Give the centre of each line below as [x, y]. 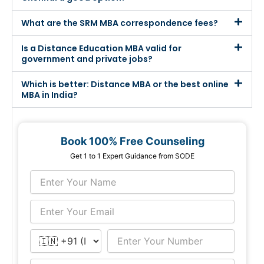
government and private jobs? [87, 59]
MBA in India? [49, 95]
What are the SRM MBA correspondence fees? [120, 23]
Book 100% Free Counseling [132, 141]
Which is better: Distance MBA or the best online [125, 84]
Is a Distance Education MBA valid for [101, 48]
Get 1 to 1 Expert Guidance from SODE [132, 156]
